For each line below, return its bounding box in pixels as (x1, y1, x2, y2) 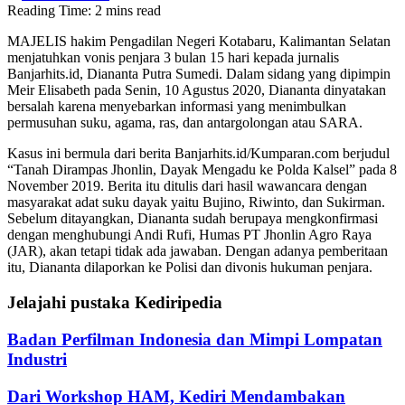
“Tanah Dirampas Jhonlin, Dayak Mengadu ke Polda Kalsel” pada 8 (7, 162, 397, 178)
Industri (7, 349, 67, 369)
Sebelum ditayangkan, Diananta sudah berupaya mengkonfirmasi (7, 211, 378, 227)
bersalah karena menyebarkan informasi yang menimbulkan (7, 99, 346, 115)
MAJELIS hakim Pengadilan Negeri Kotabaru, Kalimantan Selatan (7, 33, 391, 50)
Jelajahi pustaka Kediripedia (7, 293, 222, 313)
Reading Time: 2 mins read (7, 3, 161, 19)
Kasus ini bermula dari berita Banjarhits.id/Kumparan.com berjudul (7, 146, 390, 162)
